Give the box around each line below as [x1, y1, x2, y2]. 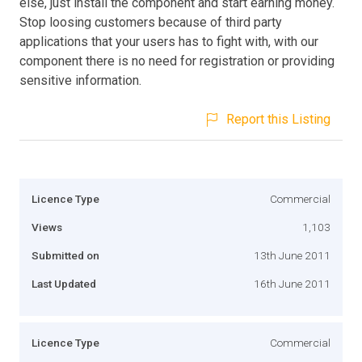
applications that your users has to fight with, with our [19, 33, 318, 49]
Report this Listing [226, 111, 330, 127]
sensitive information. [19, 72, 141, 88]
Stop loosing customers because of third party [19, 14, 282, 30]
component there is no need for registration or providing [19, 53, 335, 69]
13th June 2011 [254, 248, 330, 262]
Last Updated [32, 276, 96, 290]
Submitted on [32, 248, 99, 262]
